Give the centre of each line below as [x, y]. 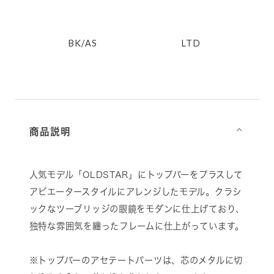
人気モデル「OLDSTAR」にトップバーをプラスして [136, 174]
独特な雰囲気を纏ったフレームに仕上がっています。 [136, 226]
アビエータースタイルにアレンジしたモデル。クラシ [135, 191]
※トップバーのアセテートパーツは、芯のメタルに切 [136, 260]
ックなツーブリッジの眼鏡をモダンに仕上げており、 [137, 209]
